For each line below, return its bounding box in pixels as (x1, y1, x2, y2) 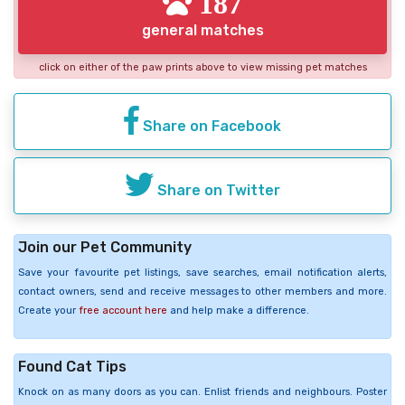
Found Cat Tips (18, 357, 127, 375)
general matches (141, 21, 264, 39)
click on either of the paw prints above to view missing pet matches (38, 61, 367, 73)
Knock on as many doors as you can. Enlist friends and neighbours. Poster (18, 385, 387, 398)
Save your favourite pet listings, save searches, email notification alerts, (18, 266, 387, 278)
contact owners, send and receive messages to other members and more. (18, 285, 387, 297)
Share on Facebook (139, 117, 281, 135)
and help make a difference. (167, 304, 309, 316)
